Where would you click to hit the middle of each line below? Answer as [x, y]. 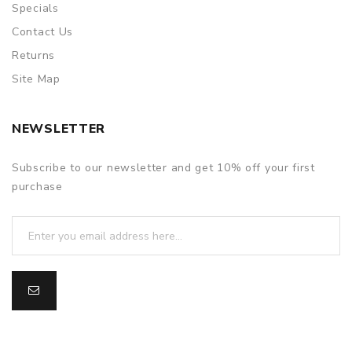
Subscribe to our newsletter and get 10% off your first [163, 168]
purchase [37, 187]
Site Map [36, 79]
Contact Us [42, 32]
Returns [33, 56]
